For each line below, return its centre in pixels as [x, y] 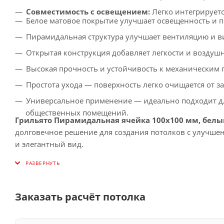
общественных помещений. [77, 112]
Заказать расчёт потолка [80, 196]
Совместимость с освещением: [88, 11]
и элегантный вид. [49, 144]
